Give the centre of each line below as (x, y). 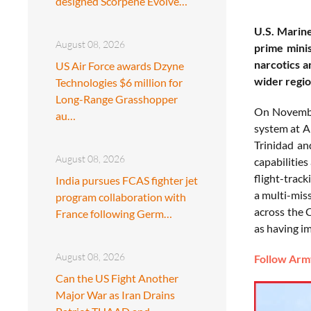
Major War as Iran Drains (115, 294)
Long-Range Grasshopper (117, 99)
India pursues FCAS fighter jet (127, 180)
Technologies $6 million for (119, 82)
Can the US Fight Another (117, 278)
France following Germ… (114, 213)
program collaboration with (121, 196)
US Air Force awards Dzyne (120, 65)
